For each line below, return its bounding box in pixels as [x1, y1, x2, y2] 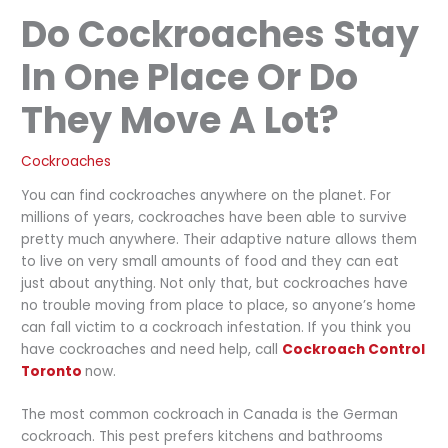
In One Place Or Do [21, 51, 359, 103]
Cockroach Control [282, 339, 426, 359]
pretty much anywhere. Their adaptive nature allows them [21, 229, 418, 249]
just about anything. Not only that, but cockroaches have [21, 273, 409, 293]
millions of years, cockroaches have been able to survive [21, 207, 408, 227]
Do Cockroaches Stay [21, 8, 420, 60]
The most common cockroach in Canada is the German [21, 405, 399, 425]
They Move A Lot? [21, 94, 340, 146]
